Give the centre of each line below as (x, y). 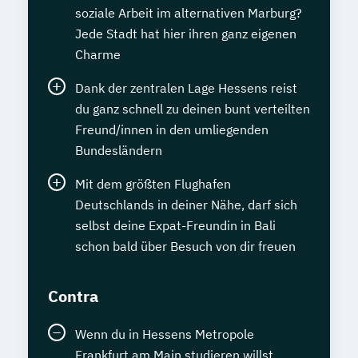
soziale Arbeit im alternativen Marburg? (189, 13)
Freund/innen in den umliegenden (172, 130)
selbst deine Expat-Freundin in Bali (175, 226)
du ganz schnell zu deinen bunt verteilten (193, 109)
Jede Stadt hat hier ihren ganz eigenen (186, 34)
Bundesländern (119, 151)
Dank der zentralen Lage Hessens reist (186, 88)
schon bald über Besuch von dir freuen (185, 247)
